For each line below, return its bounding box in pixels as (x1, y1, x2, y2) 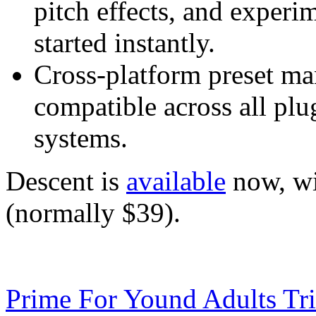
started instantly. (34, 27, 215, 58)
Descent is (6, 165, 126, 196)
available (126, 165, 226, 196)
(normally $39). (6, 197, 181, 228)
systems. (34, 122, 128, 153)
